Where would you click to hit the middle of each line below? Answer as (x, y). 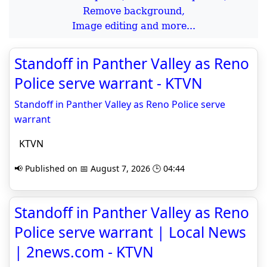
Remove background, (133, 11)
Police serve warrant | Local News (130, 232)
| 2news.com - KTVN (84, 252)
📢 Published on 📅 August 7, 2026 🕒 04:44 (100, 169)
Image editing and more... (133, 26)
